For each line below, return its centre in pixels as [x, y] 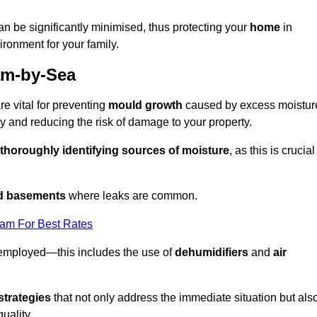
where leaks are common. [132, 196]
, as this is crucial [272, 151]
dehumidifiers [212, 253]
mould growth [145, 105]
